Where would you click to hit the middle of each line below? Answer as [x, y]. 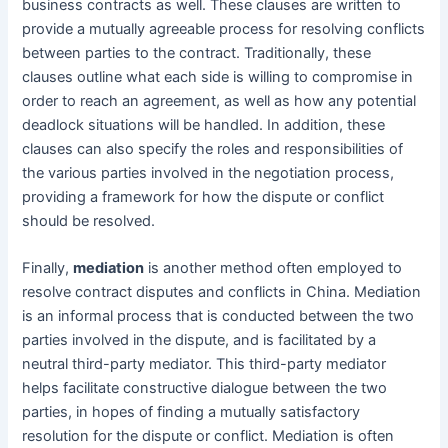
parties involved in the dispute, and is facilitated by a [199, 340]
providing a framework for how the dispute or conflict [203, 197]
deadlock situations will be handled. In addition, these [204, 125]
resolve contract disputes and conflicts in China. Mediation [222, 292]
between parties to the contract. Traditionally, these [197, 53]
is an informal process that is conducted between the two [218, 316]
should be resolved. [89, 221]
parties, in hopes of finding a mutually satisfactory [191, 412]
